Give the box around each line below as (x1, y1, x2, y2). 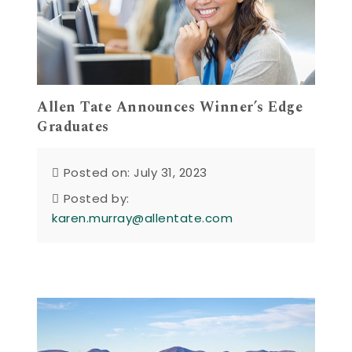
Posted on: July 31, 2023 (63, 163, 207, 181)
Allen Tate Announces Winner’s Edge (37, 97, 303, 119)
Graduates (37, 116, 109, 138)
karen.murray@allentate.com (52, 209, 233, 226)
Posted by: (63, 189, 130, 207)
